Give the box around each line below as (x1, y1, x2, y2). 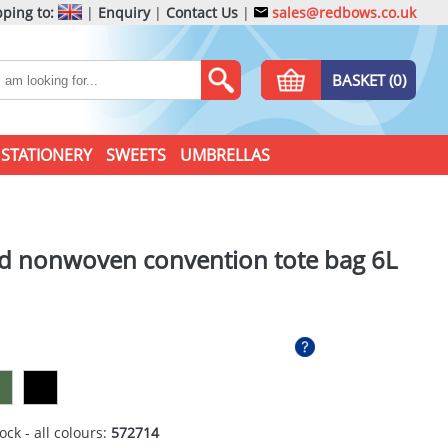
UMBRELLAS (179, 144, 270, 166)
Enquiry (98, 3, 150, 22)
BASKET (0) (331, 70, 406, 90)
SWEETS (105, 144, 166, 166)
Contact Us (166, 3, 238, 22)
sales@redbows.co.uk (268, 3, 416, 22)
